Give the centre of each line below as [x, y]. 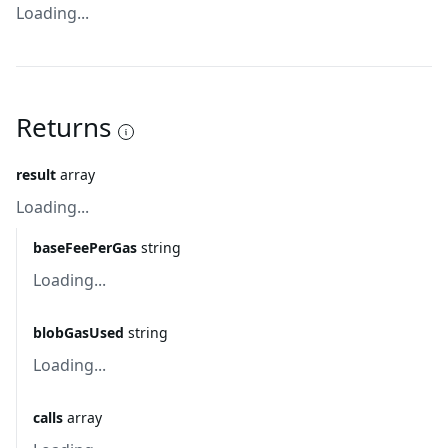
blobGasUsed [78, 332]
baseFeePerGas [85, 247]
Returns [63, 127]
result [36, 174]
